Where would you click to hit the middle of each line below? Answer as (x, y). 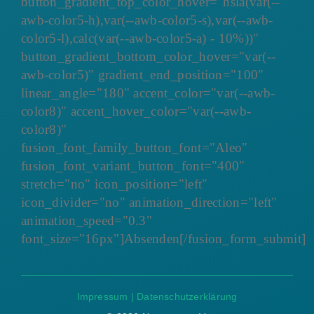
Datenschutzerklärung (187, 297)
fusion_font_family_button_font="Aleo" (134, 148)
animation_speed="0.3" (87, 221)
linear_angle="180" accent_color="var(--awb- (148, 93)
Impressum (102, 297)
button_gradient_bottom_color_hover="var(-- (148, 57)
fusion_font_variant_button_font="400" (133, 166)
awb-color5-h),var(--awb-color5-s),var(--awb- (147, 20)
